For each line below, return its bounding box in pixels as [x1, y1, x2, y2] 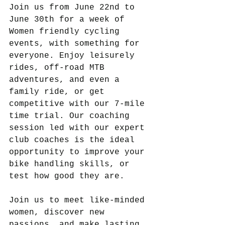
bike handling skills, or [9, 159, 135, 169]
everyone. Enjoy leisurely [9, 51, 140, 60]
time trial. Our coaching [9, 111, 135, 121]
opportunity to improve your [9, 147, 150, 157]
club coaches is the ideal [9, 135, 140, 145]
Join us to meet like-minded [9, 195, 150, 205]
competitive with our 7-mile [9, 99, 150, 108]
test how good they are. [9, 171, 125, 181]
